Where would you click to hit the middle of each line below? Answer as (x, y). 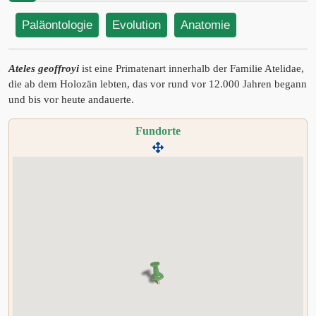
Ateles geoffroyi (44, 68)
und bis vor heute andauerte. (71, 99)
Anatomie (205, 25)
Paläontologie (57, 25)
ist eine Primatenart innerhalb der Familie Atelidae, (192, 68)
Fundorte (158, 131)
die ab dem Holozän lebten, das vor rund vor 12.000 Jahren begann (158, 84)
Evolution (136, 25)
